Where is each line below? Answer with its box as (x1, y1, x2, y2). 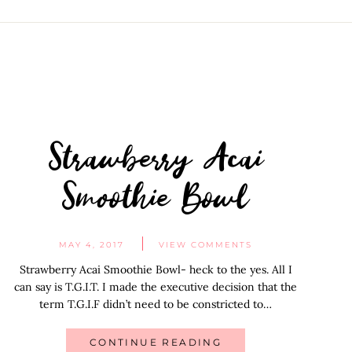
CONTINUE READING (89, 335, 222, 348)
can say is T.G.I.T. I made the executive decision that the (14, 279, 297, 294)
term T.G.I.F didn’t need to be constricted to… (39, 296, 272, 311)
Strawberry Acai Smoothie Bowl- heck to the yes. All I (19, 262, 292, 277)
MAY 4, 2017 (59, 239, 124, 250)
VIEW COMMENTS (159, 239, 252, 250)
